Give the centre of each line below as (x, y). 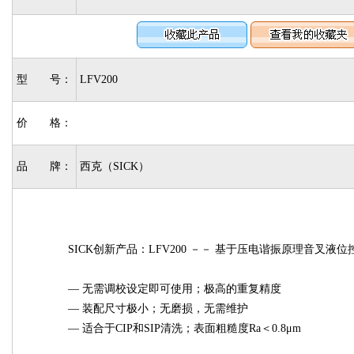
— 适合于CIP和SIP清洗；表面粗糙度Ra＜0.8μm (184, 328)
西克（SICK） (115, 166)
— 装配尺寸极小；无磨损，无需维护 (158, 309)
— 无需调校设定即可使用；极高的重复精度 (174, 289)
